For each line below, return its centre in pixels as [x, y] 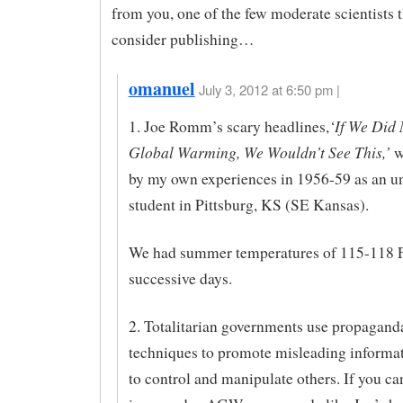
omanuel [161, 88]
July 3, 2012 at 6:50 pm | [269, 89]
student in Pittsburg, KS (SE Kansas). [248, 205]
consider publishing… [182, 39]
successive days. [180, 279]
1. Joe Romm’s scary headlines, [228, 127]
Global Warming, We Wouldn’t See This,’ [259, 152]
